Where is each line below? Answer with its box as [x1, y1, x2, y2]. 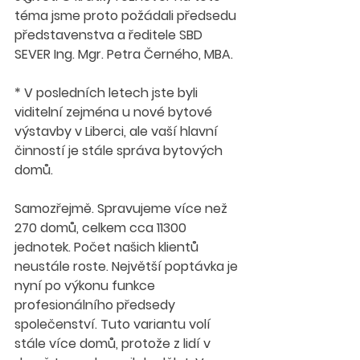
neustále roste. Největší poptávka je [14, 257, 241, 276]
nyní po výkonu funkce [14, 276, 158, 295]
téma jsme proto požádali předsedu [14, 6, 239, 25]
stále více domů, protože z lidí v [14, 334, 214, 353]
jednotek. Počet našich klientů [14, 238, 202, 256]
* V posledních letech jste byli [14, 84, 201, 102]
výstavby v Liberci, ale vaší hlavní [14, 122, 221, 141]
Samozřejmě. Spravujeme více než [14, 199, 231, 218]
